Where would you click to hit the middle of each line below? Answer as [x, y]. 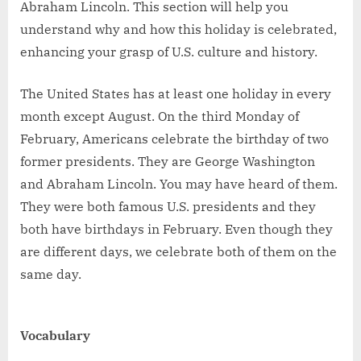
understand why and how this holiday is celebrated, [178, 29]
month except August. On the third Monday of [160, 116]
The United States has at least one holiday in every [176, 94]
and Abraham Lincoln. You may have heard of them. [179, 184]
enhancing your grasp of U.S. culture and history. [169, 52]
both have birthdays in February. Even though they [176, 229]
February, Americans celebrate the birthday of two [174, 139]
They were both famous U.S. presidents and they [168, 207]
